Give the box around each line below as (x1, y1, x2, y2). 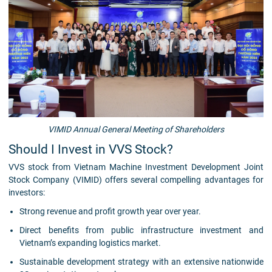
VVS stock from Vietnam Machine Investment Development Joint (8, 161, 263, 172)
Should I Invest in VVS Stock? (8, 141, 173, 157)
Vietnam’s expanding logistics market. (19, 237, 161, 248)
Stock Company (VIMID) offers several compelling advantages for (8, 174, 263, 185)
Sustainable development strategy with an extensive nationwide (19, 256, 263, 267)
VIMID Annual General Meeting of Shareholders (48, 124, 224, 134)
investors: (8, 187, 45, 197)
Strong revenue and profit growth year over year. (19, 206, 202, 216)
